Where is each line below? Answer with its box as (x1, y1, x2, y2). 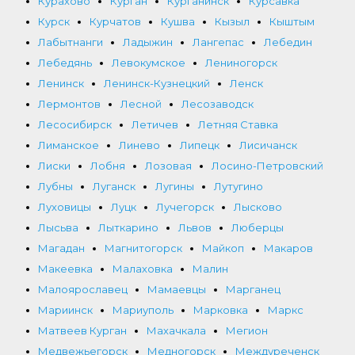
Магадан (38, 241, 85, 254)
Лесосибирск (38, 117, 112, 131)
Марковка (193, 303, 248, 316)
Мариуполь (113, 303, 174, 316)
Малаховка (113, 261, 173, 275)
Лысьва (38, 220, 78, 234)
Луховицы (38, 200, 91, 213)
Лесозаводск (181, 97, 254, 110)
